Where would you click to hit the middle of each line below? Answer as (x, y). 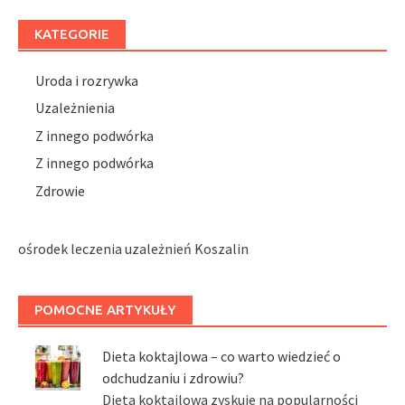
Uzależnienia (75, 108)
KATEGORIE (72, 34)
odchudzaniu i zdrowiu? (174, 377)
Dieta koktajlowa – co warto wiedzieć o (222, 356)
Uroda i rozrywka (87, 81)
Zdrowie (61, 190)
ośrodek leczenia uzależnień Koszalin (133, 248)
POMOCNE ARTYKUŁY (105, 309)
